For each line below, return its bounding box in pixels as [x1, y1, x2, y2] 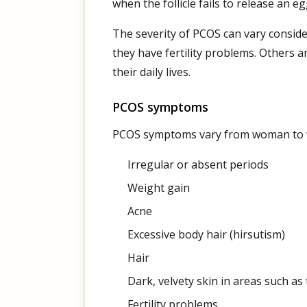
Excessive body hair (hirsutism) [127, 226, 285, 242]
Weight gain [127, 180, 190, 195]
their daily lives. [112, 64, 191, 79]
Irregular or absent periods [127, 156, 269, 172]
